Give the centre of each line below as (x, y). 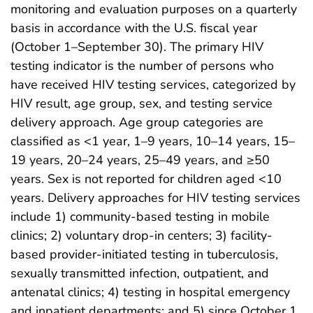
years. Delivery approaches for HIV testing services (155, 197)
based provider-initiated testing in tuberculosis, (144, 254)
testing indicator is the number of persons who (142, 65)
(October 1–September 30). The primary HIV (137, 46)
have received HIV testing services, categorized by (153, 84)
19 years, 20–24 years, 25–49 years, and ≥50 (140, 160)
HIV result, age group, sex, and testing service (141, 103)
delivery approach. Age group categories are (137, 122)
